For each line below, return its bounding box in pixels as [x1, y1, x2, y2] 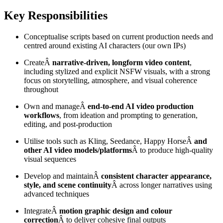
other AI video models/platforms [24, 146, 132, 155]
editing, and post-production [24, 120, 112, 129]
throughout [24, 85, 58, 94]
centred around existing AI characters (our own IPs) [24, 41, 186, 50]
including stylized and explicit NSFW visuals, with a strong [24, 67, 210, 76]
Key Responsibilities [4, 9, 108, 22]
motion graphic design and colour [59, 207, 172, 216]
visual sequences [24, 155, 76, 164]
